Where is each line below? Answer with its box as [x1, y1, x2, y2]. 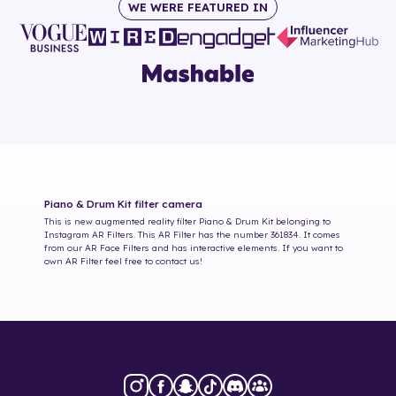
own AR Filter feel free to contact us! [44, 255, 202, 268]
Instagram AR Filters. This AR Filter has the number [44, 229, 270, 241]
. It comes [299, 229, 340, 241]
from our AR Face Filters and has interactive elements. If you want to [44, 242, 343, 255]
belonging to [273, 216, 331, 228]
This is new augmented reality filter [44, 216, 196, 228]
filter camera [132, 197, 202, 211]
